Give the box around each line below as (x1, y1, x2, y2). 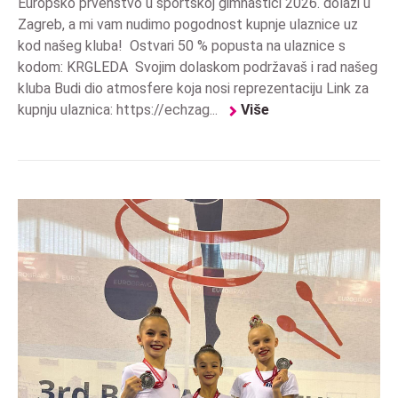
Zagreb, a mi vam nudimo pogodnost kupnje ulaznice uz (18, 15, 358, 33)
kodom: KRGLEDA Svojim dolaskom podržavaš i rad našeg (18, 58, 378, 76)
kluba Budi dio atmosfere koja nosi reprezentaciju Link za (18, 79, 369, 97)
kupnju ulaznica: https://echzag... (18, 100, 221, 118)
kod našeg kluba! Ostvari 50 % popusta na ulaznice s (18, 36, 346, 54)
